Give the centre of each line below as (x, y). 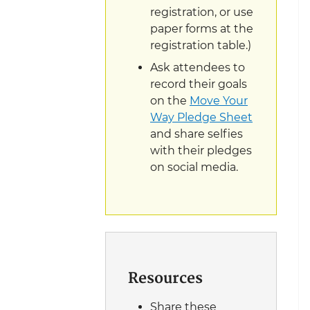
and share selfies (197, 134)
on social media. (194, 167)
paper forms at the (202, 28)
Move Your (219, 100)
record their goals (199, 84)
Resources (165, 279)
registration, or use (202, 12)
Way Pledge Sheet (201, 117)
